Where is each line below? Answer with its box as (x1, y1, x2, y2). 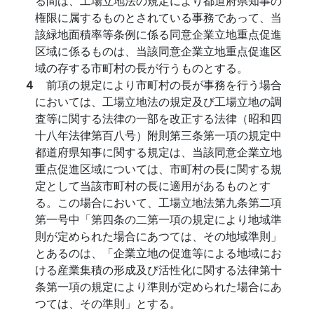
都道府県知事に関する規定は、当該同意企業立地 (35, 144, 282, 160)
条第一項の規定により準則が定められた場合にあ (35, 278, 282, 294)
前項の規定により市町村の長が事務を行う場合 (46, 76, 282, 93)
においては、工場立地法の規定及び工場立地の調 (35, 93, 282, 109)
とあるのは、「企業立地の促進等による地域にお (35, 245, 282, 261)
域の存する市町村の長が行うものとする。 (35, 60, 248, 76)
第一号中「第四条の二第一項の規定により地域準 (35, 211, 282, 227)
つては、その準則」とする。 (35, 295, 181, 311)
